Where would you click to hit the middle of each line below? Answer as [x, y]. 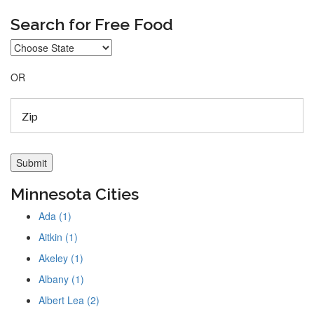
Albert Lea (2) [69, 300]
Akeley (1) [61, 258]
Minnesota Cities [75, 194]
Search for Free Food [92, 25]
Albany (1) [61, 279]
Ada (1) [55, 216]
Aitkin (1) [58, 237]
